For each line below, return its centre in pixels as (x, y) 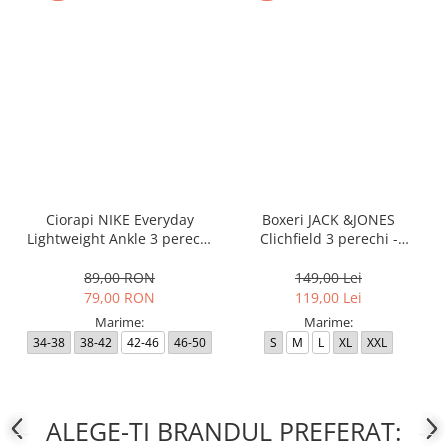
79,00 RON (119, 298)
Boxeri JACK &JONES (328, 220)
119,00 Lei (328, 298)
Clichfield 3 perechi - (328, 239)
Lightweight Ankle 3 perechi (119, 239)
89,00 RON (119, 278)
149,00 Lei (328, 278)
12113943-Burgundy (328, 258)
